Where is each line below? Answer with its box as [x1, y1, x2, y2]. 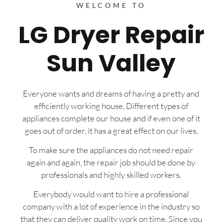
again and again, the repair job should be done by [27, 157, 195, 168]
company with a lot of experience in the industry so [22, 201, 200, 212]
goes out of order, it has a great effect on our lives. [24, 125, 198, 136]
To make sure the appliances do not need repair [29, 145, 193, 156]
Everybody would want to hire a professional [33, 189, 189, 200]
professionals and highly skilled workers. [41, 169, 181, 180]
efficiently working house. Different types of [34, 100, 188, 111]
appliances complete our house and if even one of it [22, 112, 200, 123]
